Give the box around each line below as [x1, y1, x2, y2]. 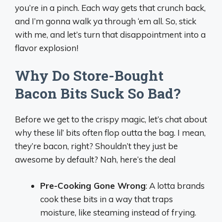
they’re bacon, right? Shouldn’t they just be [15, 141, 178, 152]
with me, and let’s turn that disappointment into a [15, 29, 206, 40]
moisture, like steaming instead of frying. [40, 207, 196, 218]
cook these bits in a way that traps [40, 193, 173, 204]
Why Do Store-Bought [15, 66, 164, 85]
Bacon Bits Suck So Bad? [15, 84, 180, 103]
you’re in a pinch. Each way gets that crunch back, [15, 2, 206, 13]
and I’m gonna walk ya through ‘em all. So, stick [15, 15, 196, 26]
